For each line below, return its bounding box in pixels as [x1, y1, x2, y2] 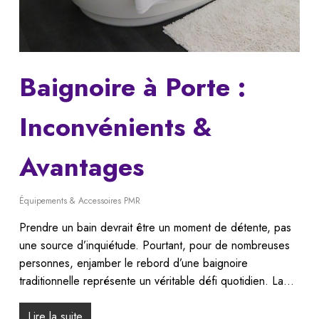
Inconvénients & [19, 108, 212, 147]
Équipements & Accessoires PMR [19, 194, 140, 208]
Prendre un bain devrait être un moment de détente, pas [19, 219, 291, 236]
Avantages [19, 148, 144, 187]
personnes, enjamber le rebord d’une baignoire [19, 255, 248, 272]
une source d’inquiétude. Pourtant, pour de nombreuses [19, 237, 290, 254]
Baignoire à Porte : [19, 68, 246, 107]
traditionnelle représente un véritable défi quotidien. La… [19, 273, 294, 290]
